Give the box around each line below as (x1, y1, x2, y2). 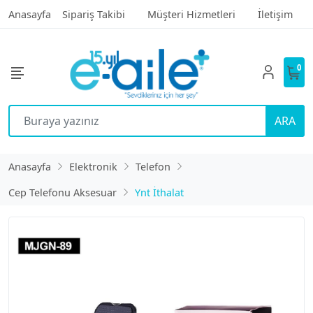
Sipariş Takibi (62, 8, 125, 21)
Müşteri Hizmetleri (147, 8, 235, 21)
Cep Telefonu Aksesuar (8, 185, 117, 199)
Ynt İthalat (135, 185, 184, 199)
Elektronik (69, 159, 117, 173)
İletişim (258, 8, 293, 21)
